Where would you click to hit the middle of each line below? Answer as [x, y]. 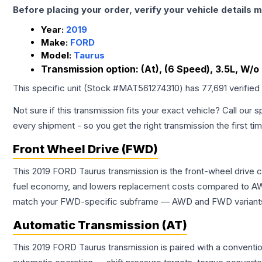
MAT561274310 [149, 88]
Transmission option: [91, 69]
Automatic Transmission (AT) [100, 225]
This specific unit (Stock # [66, 88]
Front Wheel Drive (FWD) [85, 149]
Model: [57, 56]
